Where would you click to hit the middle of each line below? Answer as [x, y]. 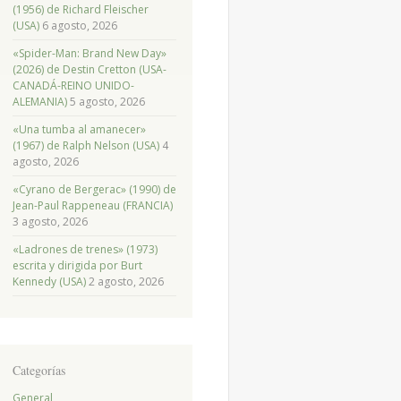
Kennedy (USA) [49, 282]
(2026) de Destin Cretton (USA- [89, 70]
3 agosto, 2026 [50, 222]
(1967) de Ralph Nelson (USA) [85, 146]
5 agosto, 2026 [107, 102]
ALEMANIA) [39, 102]
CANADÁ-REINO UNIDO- [73, 86]
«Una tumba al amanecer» [79, 130]
